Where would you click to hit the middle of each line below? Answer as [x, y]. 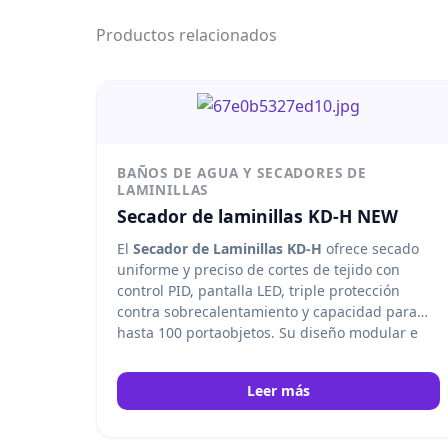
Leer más [279, 391]
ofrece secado [370, 249]
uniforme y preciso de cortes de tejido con [258, 270]
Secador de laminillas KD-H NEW [257, 216]
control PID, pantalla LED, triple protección [258, 291]
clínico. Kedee [163, 396]
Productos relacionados [186, 35]
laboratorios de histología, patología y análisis [271, 375]
